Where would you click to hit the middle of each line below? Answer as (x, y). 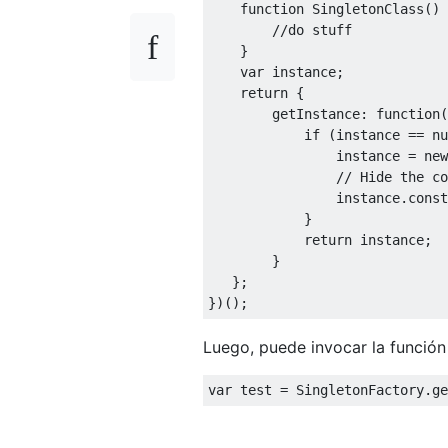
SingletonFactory (360, 389)
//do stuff (312, 29)
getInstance (284, 113)
